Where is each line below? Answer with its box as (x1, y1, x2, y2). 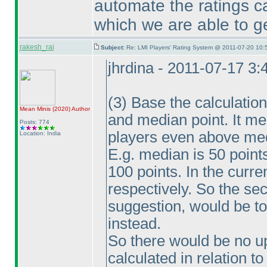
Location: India (19, 130, 61, 136)
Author (70, 105, 90, 112)
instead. (107, 215, 161, 232)
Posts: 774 (19, 119, 49, 125)
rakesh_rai (19, 43, 54, 51)
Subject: (100, 44, 126, 51)
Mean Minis (19, 105, 52, 112)
